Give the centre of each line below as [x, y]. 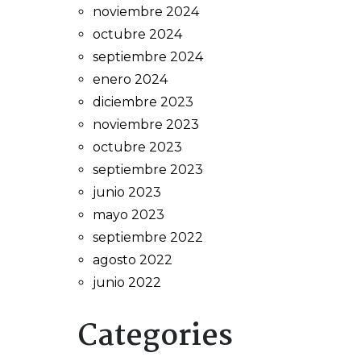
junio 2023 [127, 192]
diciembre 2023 [143, 102]
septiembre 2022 [148, 237]
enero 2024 [130, 79]
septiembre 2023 [148, 170]
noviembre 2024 [146, 12]
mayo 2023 [129, 215]
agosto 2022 [133, 260]
